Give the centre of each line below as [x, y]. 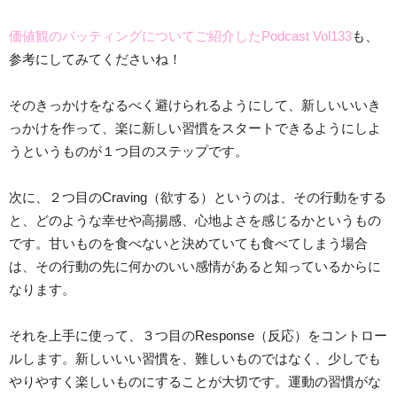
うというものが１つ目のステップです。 [128, 151]
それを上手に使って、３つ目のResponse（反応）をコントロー [198, 335]
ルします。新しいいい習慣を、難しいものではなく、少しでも [195, 358]
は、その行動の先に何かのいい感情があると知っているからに [195, 266]
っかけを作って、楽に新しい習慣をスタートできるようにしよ [195, 128]
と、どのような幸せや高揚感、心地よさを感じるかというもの [195, 220]
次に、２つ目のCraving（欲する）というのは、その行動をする [198, 197]
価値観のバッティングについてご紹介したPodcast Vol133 [180, 35]
